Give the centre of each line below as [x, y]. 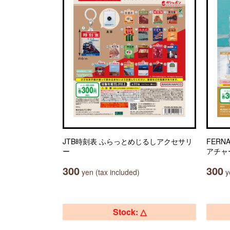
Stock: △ [129, 212]
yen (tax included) [110, 172]
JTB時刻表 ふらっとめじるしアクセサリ [128, 141]
